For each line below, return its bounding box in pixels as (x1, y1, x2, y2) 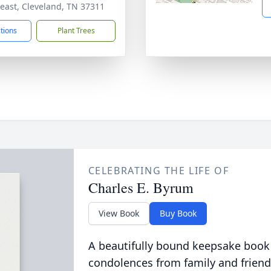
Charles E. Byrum (88, 178, 194, 197)
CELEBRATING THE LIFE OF (88, 164, 229, 177)
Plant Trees (57, 25, 95, 36)
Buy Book (159, 207, 197, 219)
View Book (98, 207, 139, 219)
